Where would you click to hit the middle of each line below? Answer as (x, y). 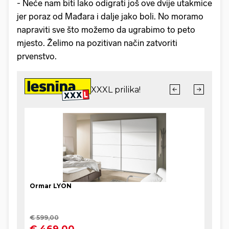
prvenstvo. (37, 56)
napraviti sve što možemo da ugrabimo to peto (106, 29)
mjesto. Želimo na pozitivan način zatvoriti (97, 43)
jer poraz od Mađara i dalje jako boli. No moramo (110, 16)
